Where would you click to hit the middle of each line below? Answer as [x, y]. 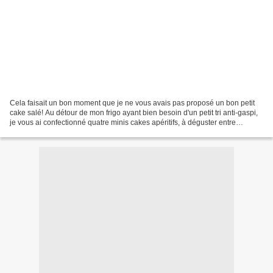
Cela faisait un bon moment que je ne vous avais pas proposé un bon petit [132, 103]
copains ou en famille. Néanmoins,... [70, 132]
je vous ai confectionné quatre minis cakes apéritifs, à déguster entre [123, 122]
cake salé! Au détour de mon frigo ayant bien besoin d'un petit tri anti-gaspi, [134, 112]
